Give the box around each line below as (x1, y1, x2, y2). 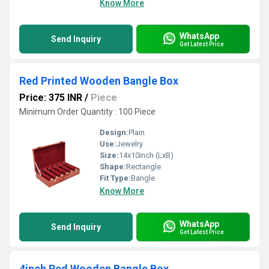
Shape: (100, 162, 126, 171)
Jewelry (116, 139, 143, 148)
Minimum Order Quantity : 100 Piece (19, 107, 156, 116)
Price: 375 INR (19, 92, 82, 103)
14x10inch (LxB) (119, 151, 174, 160)
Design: (100, 128, 128, 137)
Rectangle (126, 162, 161, 171)
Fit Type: (100, 174, 131, 183)
